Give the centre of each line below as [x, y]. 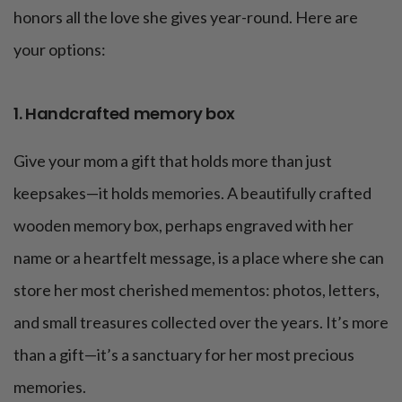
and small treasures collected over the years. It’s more [201, 323]
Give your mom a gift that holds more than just [173, 161]
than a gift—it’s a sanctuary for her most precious [184, 355]
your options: [60, 50]
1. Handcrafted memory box [124, 114]
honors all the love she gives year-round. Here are [186, 17]
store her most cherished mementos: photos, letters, [197, 290]
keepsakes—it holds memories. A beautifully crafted [192, 193]
